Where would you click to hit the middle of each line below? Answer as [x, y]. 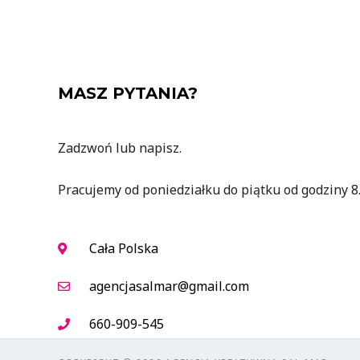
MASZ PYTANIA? [128, 93]
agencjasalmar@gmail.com [169, 286]
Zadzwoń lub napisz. [120, 147]
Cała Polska [123, 248]
